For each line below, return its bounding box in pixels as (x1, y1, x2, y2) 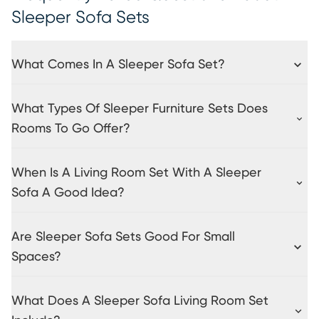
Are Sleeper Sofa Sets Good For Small (11, 230, 235, 244)
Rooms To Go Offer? (11, 122, 130, 135)
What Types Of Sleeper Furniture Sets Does (11, 102, 268, 115)
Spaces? (11, 250, 61, 263)
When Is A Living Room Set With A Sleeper (11, 166, 261, 179)
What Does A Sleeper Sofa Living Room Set (11, 294, 268, 308)
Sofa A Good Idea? (11, 186, 125, 199)
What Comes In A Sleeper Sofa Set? (11, 58, 225, 71)
